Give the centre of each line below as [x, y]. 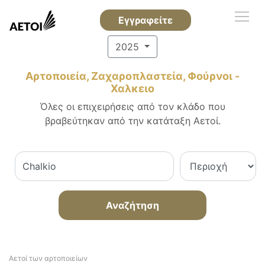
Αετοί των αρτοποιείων [48, 258]
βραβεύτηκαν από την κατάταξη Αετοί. [132, 121]
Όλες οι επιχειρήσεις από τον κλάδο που [132, 106]
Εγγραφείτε [145, 20]
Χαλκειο [132, 88]
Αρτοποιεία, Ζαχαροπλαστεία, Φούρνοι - [132, 76]
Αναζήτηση [132, 205]
